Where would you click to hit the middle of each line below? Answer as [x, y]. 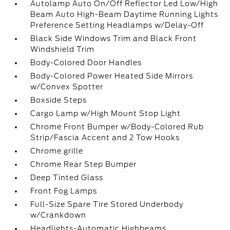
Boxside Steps [59, 100]
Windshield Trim [63, 49]
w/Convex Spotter [67, 87]
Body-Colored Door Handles [86, 63]
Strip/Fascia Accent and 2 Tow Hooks [105, 138]
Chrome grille [57, 151]
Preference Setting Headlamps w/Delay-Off [117, 25]
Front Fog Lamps [64, 191]
